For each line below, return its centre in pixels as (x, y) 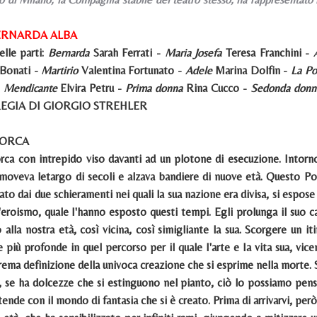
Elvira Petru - (91, 88)
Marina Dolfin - (252, 70)
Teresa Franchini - (268, 53)
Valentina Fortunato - (132, 70)
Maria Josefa (193, 53)
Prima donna (154, 88)
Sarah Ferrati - (127, 53)
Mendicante (30, 88)
